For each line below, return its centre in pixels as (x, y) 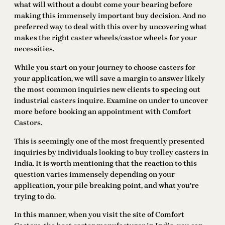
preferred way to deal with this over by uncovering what (110, 27)
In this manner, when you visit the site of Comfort (99, 215)
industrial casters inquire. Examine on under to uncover (111, 100)
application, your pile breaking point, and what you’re (106, 185)
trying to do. (35, 196)
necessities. (34, 49)
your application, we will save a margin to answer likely (109, 78)
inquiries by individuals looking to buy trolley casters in (111, 152)
